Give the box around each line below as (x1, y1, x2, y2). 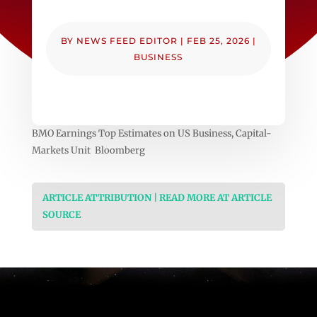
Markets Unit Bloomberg (31, 144, 145, 156)
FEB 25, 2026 (186, 35, 250, 46)
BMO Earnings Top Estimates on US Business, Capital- (31, 127, 272, 139)
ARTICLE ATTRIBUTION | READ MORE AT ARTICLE (42, 191, 272, 204)
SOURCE (42, 208, 81, 221)
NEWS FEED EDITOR (76, 35, 178, 46)
